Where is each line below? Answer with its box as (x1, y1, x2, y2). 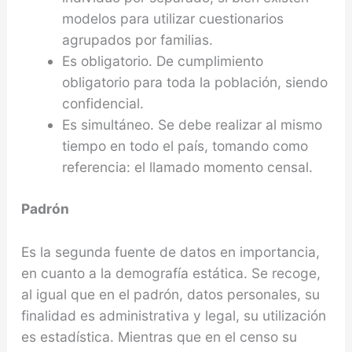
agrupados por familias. (61, 31, 213, 49)
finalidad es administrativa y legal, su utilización (20, 307, 326, 324)
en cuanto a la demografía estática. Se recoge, (20, 265, 321, 282)
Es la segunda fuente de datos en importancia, (20, 244, 320, 261)
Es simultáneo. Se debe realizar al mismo (61, 116, 322, 134)
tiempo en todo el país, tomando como (61, 137, 308, 155)
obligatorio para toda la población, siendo (61, 74, 328, 91)
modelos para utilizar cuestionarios (61, 10, 284, 27)
